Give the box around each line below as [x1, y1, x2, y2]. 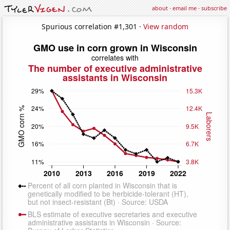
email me [172, 4, 197, 12]
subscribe [201, 4, 227, 12]
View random [143, 21, 188, 31]
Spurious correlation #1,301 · [42, 21, 143, 31]
